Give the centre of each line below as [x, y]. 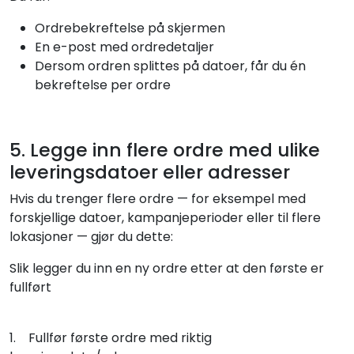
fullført [30, 288]
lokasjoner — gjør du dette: [91, 237]
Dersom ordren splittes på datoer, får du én [170, 66]
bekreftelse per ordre [103, 85]
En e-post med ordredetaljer [124, 47]
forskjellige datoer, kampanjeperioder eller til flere [165, 218]
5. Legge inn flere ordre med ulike [165, 150]
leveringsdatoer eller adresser [150, 172]
